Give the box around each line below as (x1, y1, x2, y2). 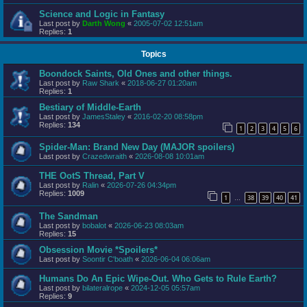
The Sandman (39, 210, 98, 221)
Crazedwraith (82, 152, 127, 161)
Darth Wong (82, 19, 125, 27)
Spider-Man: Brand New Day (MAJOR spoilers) (39, 142, 234, 153)
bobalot (82, 221, 106, 230)
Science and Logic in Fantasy (39, 8, 164, 19)
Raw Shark (82, 78, 119, 87)
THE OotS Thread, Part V (39, 171, 145, 182)
